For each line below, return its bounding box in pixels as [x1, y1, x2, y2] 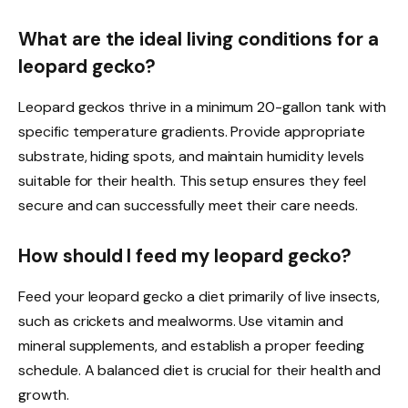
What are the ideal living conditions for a [18, 27, 379, 52]
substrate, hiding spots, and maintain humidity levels [18, 146, 364, 166]
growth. [18, 384, 69, 404]
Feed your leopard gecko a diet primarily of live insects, [18, 286, 381, 306]
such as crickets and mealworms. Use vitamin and [18, 311, 343, 331]
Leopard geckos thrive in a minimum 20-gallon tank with [18, 97, 387, 117]
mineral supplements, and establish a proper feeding [18, 335, 364, 355]
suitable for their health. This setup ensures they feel [18, 170, 367, 190]
